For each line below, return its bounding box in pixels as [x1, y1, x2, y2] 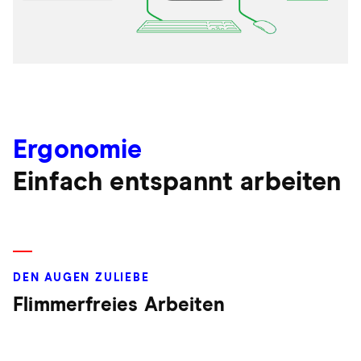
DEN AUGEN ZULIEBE [13, 272, 150, 284]
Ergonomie [13, 137, 143, 164]
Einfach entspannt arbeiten [13, 169, 342, 196]
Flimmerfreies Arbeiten [13, 295, 225, 315]
